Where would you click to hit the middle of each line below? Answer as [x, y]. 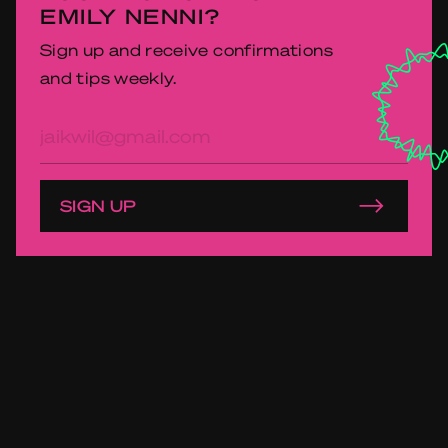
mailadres [81, 149]
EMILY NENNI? [130, 16]
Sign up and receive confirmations [186, 50]
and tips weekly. [108, 78]
